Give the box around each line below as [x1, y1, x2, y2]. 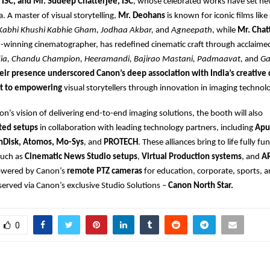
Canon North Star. [166, 181, 233, 190]
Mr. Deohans [118, 11, 165, 20]
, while [212, 26, 237, 35]
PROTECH [104, 138, 138, 147]
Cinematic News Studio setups [25, 152, 137, 162]
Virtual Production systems [142, 152, 242, 162]
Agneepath [171, 26, 212, 35]
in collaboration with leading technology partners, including [38, 124, 255, 133]
